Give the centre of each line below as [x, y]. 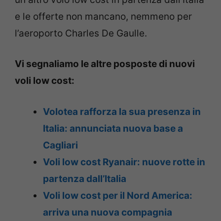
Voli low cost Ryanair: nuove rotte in [124, 162]
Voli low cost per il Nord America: [118, 195]
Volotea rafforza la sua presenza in [122, 111]
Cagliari [60, 145]
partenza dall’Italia [85, 179]
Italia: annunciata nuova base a [113, 128]
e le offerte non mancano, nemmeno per [103, 16]
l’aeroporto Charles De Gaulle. [81, 33]
